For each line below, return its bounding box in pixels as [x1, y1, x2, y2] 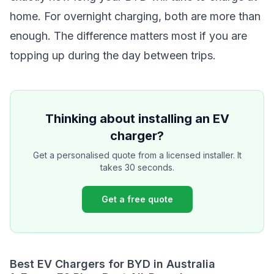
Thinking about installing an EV [45, 111, 229, 126]
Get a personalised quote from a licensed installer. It [32, 150, 242, 160]
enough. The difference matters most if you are [10, 29, 247, 42]
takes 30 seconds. [100, 162, 174, 172]
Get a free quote [101, 194, 173, 204]
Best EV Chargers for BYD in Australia [10, 257, 215, 270]
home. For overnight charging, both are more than [10, 10, 261, 23]
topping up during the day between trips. [10, 49, 216, 62]
